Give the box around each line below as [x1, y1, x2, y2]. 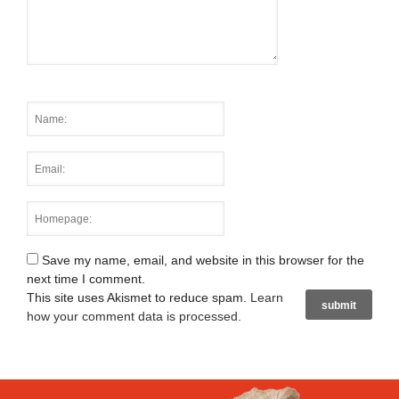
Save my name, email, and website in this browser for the [42, 253, 364, 267]
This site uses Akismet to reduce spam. [27, 290, 250, 305]
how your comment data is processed [27, 309, 238, 323]
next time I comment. [27, 272, 145, 286]
